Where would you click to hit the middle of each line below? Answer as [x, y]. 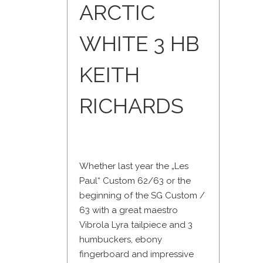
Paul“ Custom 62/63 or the [135, 181]
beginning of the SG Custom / [142, 196]
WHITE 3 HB [139, 44]
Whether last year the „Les [134, 166]
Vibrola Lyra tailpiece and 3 [136, 225]
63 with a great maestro [129, 210]
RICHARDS [131, 106]
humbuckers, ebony [121, 240]
